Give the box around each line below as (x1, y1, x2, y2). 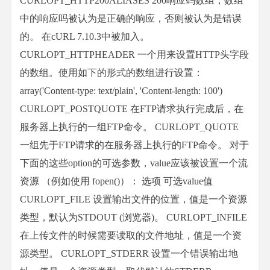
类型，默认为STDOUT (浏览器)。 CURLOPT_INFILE (20, 212, 247, 222)
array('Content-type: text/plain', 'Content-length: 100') (20, 86, 222, 96)
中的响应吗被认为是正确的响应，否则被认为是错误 (20, 13, 242, 24)
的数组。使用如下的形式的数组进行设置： (20, 67, 203, 78)
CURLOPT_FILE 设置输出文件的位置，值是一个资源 (20, 194, 247, 204)
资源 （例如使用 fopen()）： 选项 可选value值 (20, 176, 213, 186)
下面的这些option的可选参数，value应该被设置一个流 (20, 158, 248, 168)
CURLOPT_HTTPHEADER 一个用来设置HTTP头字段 (20, 49, 249, 60)
